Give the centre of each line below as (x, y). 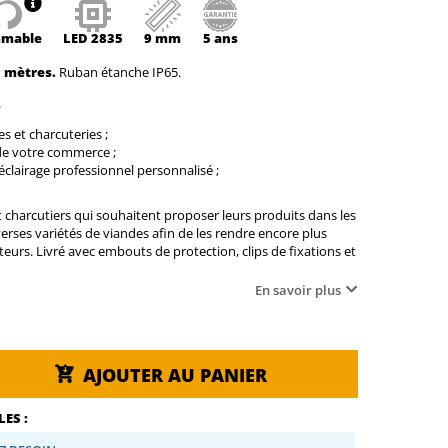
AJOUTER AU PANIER (174, 374)
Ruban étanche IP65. (118, 72)
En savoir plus (298, 290)
